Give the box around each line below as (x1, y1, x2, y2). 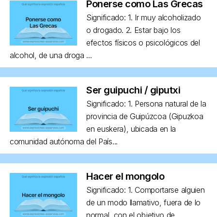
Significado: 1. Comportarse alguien (86, 185, 205, 195)
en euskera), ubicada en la (86, 124, 176, 134)
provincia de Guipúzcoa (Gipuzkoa (86, 111, 203, 121)
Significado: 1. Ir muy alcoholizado (86, 12, 201, 22)
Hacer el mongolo (86, 170, 164, 182)
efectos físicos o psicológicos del (86, 37, 200, 47)
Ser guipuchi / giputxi (86, 84, 180, 96)
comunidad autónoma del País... (10, 136, 118, 146)
